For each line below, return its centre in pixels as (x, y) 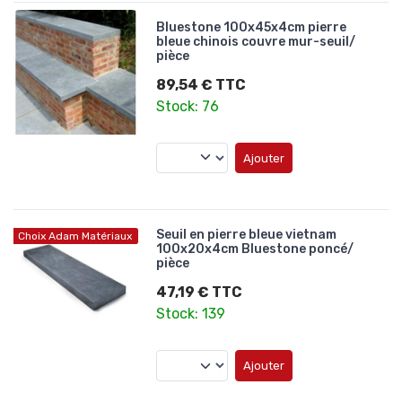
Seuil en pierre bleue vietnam (247, 235)
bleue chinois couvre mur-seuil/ (256, 41)
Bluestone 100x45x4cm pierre (252, 27)
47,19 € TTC (200, 293)
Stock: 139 (191, 314)
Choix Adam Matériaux (74, 236)
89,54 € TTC (201, 84)
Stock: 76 (188, 106)
